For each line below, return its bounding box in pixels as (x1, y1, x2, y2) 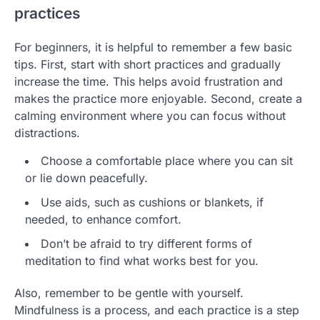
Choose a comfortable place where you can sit (41, 154, 293, 169)
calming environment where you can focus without (14, 109, 286, 124)
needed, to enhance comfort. (25, 212, 181, 227)
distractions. (14, 126, 80, 141)
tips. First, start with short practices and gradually (14, 57, 281, 72)
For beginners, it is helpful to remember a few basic (14, 40, 292, 55)
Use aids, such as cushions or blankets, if (41, 195, 264, 210)
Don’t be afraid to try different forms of (41, 236, 252, 251)
